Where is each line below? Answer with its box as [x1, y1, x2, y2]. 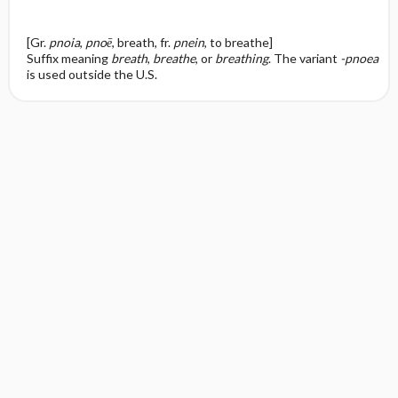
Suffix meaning [26, 51, 111, 66]
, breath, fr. [111, 35, 173, 50]
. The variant [267, 51, 340, 66]
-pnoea [339, 51, 378, 66]
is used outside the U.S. [26, 67, 157, 82]
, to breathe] [203, 35, 273, 50]
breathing [214, 51, 268, 66]
